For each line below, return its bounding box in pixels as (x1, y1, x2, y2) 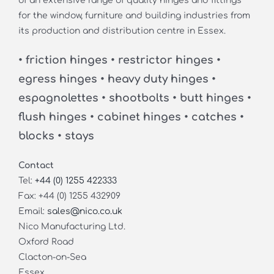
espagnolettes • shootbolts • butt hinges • (18, 92, 251, 104)
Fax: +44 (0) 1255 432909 (18, 191, 120, 201)
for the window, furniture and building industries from (18, 10, 250, 20)
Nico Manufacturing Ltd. (18, 221, 125, 231)
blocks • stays (18, 130, 94, 142)
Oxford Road (18, 237, 74, 246)
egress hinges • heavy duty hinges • (18, 73, 216, 85)
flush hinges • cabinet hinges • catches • (18, 111, 244, 123)
